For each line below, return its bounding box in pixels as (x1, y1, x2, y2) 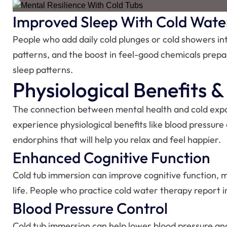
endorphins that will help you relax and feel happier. (13, 133, 221, 145)
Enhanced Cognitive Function (13, 147, 210, 167)
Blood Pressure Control (13, 198, 168, 218)
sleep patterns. (13, 63, 73, 75)
